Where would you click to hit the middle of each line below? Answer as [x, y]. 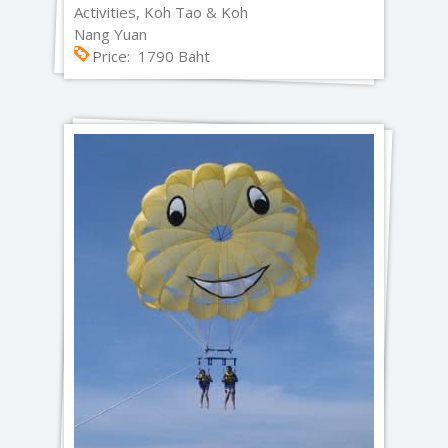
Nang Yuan [110, 34]
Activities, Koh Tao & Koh [161, 12]
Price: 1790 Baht [151, 56]
